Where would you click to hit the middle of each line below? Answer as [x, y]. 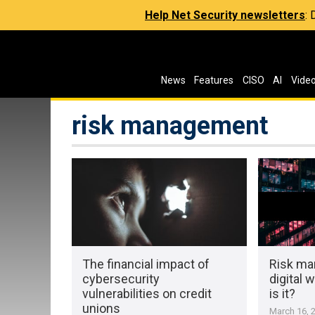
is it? [282, 293]
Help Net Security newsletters [225, 15]
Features [214, 80]
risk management [170, 126]
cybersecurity [121, 278]
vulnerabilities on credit [147, 293]
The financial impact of [146, 264]
